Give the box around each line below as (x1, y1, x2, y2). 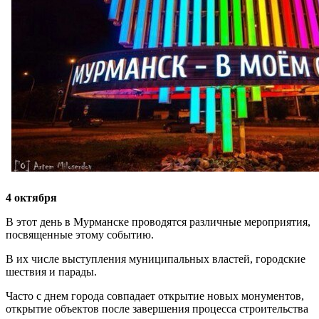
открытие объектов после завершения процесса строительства (6, 302, 308, 315)
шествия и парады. (6, 265, 97, 278)
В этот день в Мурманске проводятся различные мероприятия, (6, 215, 310, 228)
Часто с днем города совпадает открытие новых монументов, (6, 289, 304, 302)
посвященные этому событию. (6, 228, 154, 241)
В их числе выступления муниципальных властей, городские (6, 252, 305, 265)
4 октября (6, 191, 57, 204)
